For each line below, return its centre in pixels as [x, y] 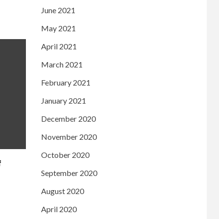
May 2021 [58, 28]
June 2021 [58, 10]
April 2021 [59, 46]
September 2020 [69, 173]
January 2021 [63, 100]
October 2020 [65, 154]
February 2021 [66, 82]
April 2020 [59, 209]
